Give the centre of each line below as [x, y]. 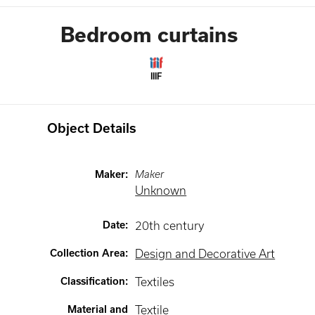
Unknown [161, 191]
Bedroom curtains [149, 35]
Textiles [155, 282]
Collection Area [88, 253]
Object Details [92, 128]
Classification [93, 281]
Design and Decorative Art [205, 254]
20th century [170, 226]
